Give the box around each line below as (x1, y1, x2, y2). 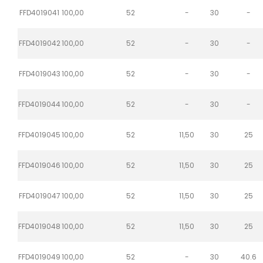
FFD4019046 (18, 160, 60, 170)
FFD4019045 (18, 129, 60, 140)
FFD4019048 (18, 221, 60, 231)
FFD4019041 (19, 7, 59, 18)
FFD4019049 (18, 251, 60, 262)
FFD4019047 (18, 190, 60, 201)
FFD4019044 (18, 99, 60, 109)
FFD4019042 (18, 38, 60, 48)
